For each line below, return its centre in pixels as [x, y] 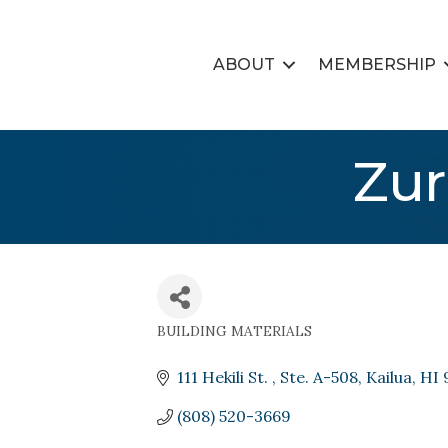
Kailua [389, 377]
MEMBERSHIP [376, 64]
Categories [222, 347]
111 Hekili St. [224, 377]
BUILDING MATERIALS [234, 331]
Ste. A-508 [319, 377]
